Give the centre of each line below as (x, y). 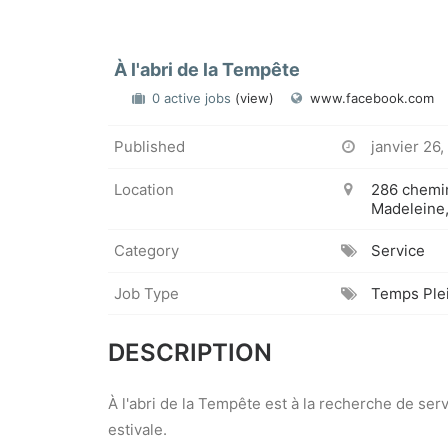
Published (149, 147)
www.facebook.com (372, 98)
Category (146, 251)
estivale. (137, 429)
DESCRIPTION (190, 352)
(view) (254, 98)
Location (144, 189)
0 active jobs (193, 98)
